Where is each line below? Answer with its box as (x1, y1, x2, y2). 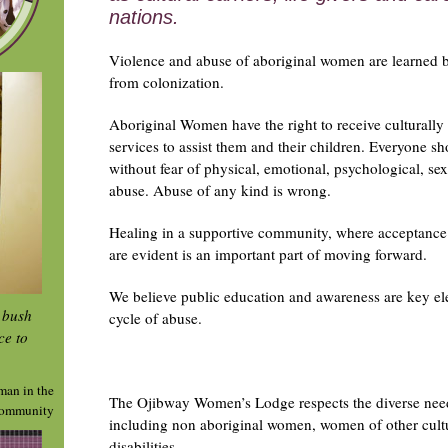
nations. (109, 6, 179, 28)
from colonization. (109, 72, 224, 92)
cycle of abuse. (109, 308, 202, 328)
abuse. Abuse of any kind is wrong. (109, 180, 331, 200)
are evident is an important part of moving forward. (109, 244, 427, 264)
